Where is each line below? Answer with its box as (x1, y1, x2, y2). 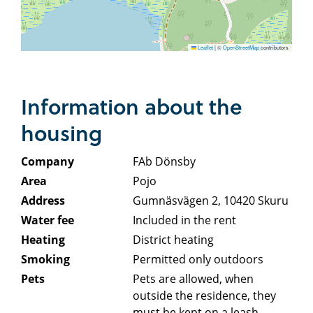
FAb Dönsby (132, 154, 196, 170)
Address (21, 193, 65, 209)
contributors (259, 43, 289, 52)
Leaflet (196, 43, 213, 52)
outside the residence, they (132, 288, 276, 304)
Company (21, 154, 74, 170)
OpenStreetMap (223, 43, 259, 52)
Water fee (21, 212, 74, 228)
